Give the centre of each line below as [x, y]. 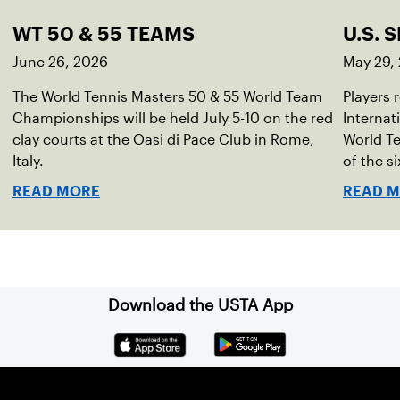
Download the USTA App [200, 305]
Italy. [28, 161]
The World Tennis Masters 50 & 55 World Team [167, 97]
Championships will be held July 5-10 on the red [173, 118]
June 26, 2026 [60, 62]
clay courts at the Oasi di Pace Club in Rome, [163, 140]
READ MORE [56, 192]
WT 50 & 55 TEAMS [104, 34]
